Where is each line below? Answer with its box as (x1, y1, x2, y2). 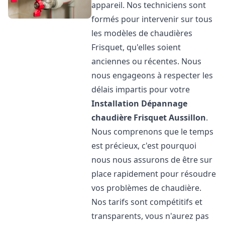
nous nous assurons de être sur (91, 154, 213, 165)
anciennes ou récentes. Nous (91, 56, 202, 67)
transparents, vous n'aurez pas (91, 210, 209, 221)
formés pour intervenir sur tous (91, 14, 213, 25)
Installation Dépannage (91, 98, 188, 109)
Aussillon (169, 112, 206, 123)
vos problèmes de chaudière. (91, 182, 202, 193)
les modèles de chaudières (91, 28, 193, 39)
